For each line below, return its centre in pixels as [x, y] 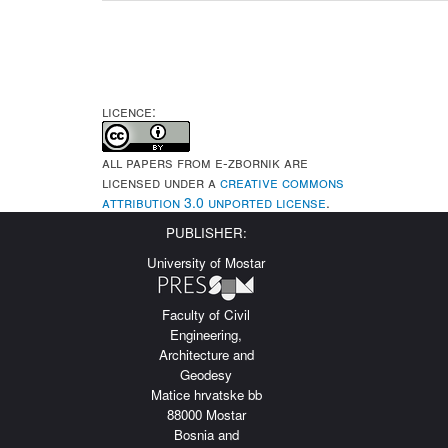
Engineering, [206, 334]
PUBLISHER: [206, 232]
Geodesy [206, 374]
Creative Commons [282, 182]
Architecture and [206, 354]
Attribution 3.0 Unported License [214, 202]
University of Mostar [206, 262]
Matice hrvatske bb [206, 394]
